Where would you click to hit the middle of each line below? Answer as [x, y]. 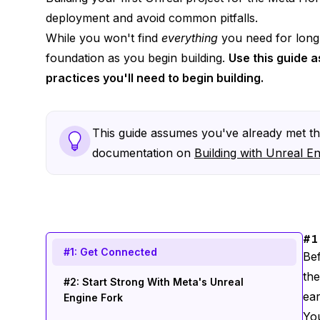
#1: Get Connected [110, 252]
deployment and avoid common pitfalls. [152, 18]
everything [190, 38]
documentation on [143, 153]
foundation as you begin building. [137, 58]
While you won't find [104, 38]
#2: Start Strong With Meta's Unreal [154, 282]
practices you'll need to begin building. [155, 78]
